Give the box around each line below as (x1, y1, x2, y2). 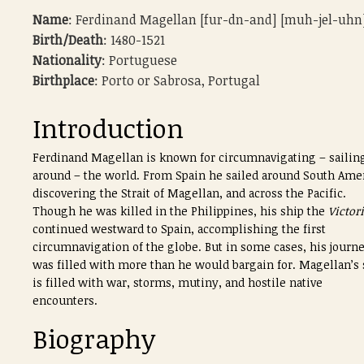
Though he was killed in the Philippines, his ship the (32, 203, 328, 219)
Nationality (32, 51, 102, 69)
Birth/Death (32, 31, 103, 49)
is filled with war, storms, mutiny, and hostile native (32, 275, 323, 290)
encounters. (32, 292, 97, 308)
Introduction (32, 110, 184, 145)
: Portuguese (102, 51, 177, 69)
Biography (32, 321, 155, 356)
